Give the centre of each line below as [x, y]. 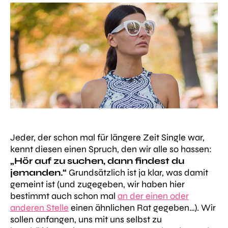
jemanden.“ [38, 173]
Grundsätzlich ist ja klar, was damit [137, 173]
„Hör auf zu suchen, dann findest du [97, 161]
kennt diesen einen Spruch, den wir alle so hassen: [111, 149]
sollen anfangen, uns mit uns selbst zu [86, 220]
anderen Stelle [39, 208]
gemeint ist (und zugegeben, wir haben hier [97, 184]
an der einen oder [153, 196]
